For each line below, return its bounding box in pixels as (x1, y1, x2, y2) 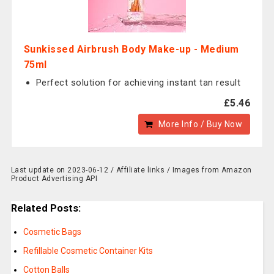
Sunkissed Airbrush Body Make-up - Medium (23, 43, 239, 55)
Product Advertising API (10, 174, 98, 183)
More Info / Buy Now (158, 119, 243, 129)
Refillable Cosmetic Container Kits (23, 246, 153, 256)
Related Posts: (10, 202, 81, 214)
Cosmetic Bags (23, 227, 81, 237)
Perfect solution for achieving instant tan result (35, 77, 241, 88)
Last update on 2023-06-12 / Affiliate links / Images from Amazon (10, 166, 252, 174)
